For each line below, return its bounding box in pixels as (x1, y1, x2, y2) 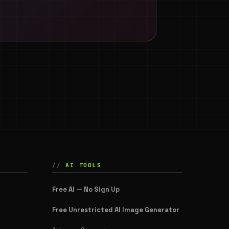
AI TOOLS (65, 162, 102, 169)
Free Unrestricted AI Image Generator (52, 205, 179, 214)
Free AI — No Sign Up (52, 185, 120, 194)
